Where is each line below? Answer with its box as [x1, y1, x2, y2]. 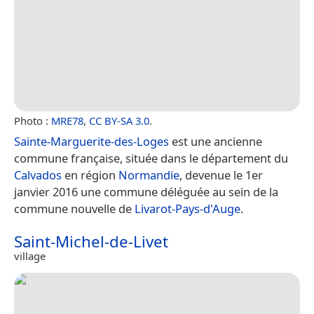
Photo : [14, 113, 51, 128]
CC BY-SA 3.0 [89, 113, 149, 128]
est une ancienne [169, 132, 262, 149]
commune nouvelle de [14, 200, 135, 217]
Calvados [14, 166, 62, 183]
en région [62, 166, 118, 183]
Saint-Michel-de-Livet [14, 230, 168, 252]
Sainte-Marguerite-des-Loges [14, 132, 169, 149]
